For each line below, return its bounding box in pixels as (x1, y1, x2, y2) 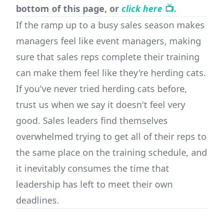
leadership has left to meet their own (16, 178, 173, 190)
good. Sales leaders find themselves (16, 114, 168, 126)
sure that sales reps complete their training (16, 51, 200, 63)
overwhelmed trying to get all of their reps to (16, 130, 207, 142)
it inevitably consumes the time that (16, 162, 169, 174)
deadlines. (16, 194, 59, 206)
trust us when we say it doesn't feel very (16, 99, 185, 111)
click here (121, 2, 162, 14)
